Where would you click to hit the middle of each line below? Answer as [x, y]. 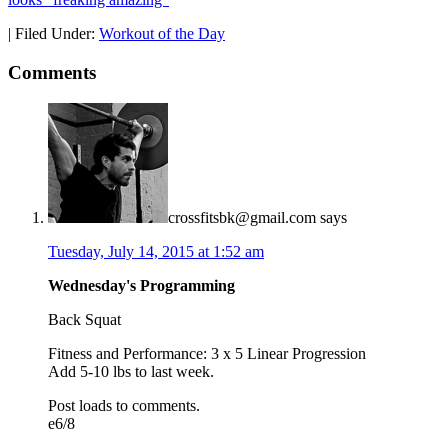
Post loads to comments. [124, 405]
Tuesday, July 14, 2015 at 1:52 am [156, 251]
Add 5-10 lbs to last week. [131, 371]
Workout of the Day [162, 34]
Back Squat [84, 319]
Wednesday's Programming [141, 285]
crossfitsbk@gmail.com [242, 217]
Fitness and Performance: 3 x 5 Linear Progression [207, 353]
